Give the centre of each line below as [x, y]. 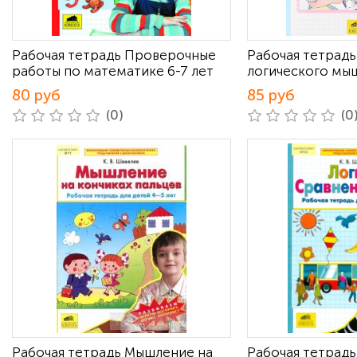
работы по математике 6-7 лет [113, 71]
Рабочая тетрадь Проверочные [114, 55]
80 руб [36, 95]
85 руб [271, 95]
